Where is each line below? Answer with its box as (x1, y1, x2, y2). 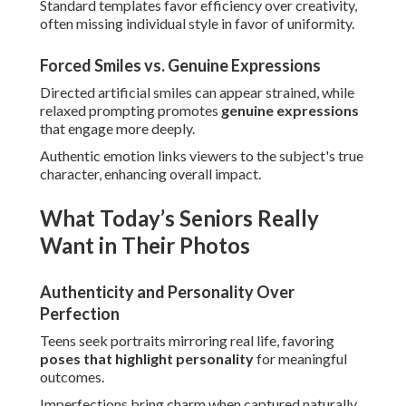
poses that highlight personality (40, 350, 254, 368)
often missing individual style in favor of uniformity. (40, 14, 354, 33)
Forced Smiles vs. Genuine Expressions (40, 55, 321, 76)
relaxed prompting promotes (40, 101, 221, 120)
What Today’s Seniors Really (40, 205, 319, 232)
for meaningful (254, 350, 347, 368)
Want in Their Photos (40, 232, 250, 259)
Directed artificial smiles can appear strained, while (40, 83, 354, 101)
